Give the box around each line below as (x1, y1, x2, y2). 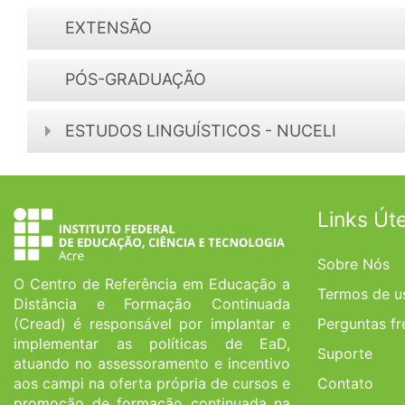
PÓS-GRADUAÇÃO (65, 69, 206, 89)
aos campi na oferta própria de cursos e (14, 373, 290, 392)
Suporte (317, 344, 372, 363)
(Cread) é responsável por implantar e (14, 314, 290, 333)
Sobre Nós (317, 254, 390, 273)
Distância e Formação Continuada (14, 294, 290, 313)
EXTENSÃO (65, 17, 152, 37)
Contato (317, 373, 373, 392)
